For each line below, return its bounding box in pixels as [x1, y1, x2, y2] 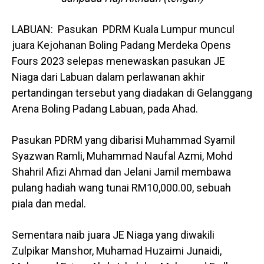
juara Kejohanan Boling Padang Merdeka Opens [12, 39, 231, 52]
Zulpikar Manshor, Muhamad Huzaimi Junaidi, [12, 245, 222, 258]
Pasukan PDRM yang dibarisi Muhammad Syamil [12, 134, 235, 147]
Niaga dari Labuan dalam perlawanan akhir [12, 71, 205, 84]
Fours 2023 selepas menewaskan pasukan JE [12, 55, 225, 68]
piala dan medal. [12, 197, 86, 210]
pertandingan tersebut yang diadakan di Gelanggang [12, 87, 252, 100]
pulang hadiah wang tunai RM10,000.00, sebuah [12, 181, 231, 194]
